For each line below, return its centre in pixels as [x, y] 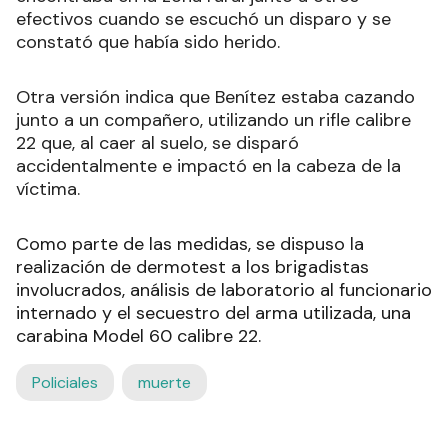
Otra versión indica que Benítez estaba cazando [215, 96]
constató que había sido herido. [148, 41]
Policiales [65, 382]
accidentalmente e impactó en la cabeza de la [208, 165]
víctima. [48, 188]
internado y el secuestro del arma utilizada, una [213, 312]
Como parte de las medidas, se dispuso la [190, 243]
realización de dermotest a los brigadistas [192, 266]
